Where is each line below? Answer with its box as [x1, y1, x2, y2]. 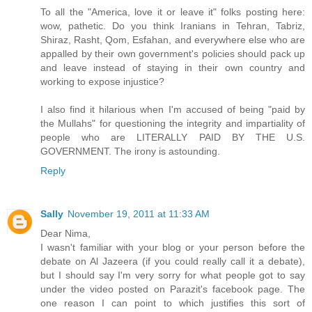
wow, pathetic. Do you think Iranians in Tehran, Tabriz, [40, 19, 305, 31]
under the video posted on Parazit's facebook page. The [40, 283, 305, 295]
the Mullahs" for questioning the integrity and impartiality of [40, 117, 305, 129]
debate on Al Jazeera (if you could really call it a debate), [40, 255, 305, 267]
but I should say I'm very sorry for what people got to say [40, 269, 305, 281]
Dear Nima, [40, 227, 91, 239]
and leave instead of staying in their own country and [40, 61, 305, 73]
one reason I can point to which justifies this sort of [40, 297, 305, 309]
